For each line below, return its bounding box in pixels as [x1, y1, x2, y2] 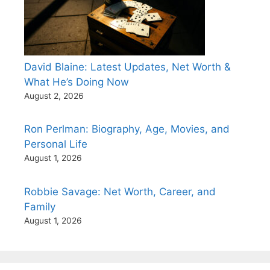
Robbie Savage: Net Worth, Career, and [24, 185, 216, 198]
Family [24, 200, 55, 213]
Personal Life [24, 138, 87, 150]
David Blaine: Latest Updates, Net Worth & [24, 60, 231, 73]
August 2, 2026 [24, 90, 84, 101]
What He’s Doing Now [24, 75, 129, 88]
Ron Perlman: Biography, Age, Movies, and [24, 123, 230, 135]
